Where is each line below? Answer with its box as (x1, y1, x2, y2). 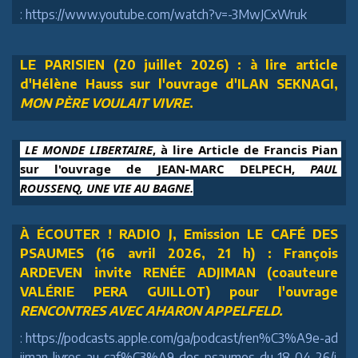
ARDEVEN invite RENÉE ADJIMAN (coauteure (20, 264, 338, 280)
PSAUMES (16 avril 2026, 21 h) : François (20, 245, 338, 261)
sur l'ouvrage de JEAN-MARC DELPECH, (20, 160, 310, 177)
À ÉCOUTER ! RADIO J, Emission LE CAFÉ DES (20, 225, 338, 242)
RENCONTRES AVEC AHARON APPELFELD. (20, 302, 282, 319)
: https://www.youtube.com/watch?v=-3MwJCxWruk (20, 6, 307, 22)
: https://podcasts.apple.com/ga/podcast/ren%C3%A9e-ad (20, 329, 338, 346)
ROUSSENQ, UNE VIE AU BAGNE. (20, 179, 193, 196)
